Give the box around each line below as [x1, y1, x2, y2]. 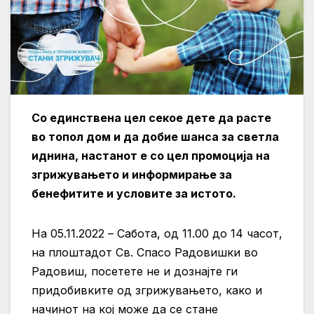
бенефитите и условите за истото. [32, 186, 236, 200]
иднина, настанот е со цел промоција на [32, 148, 270, 163]
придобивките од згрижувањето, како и [32, 282, 262, 297]
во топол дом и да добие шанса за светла [32, 129, 279, 144]
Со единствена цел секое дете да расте [32, 110, 271, 125]
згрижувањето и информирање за [32, 167, 232, 182]
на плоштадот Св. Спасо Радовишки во [32, 245, 258, 259]
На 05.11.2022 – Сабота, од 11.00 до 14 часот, [32, 226, 282, 240]
